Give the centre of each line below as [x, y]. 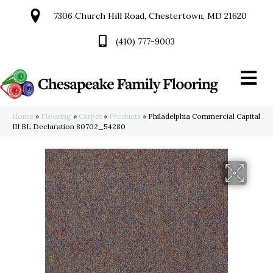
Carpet [90, 116]
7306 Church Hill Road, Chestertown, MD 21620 [150, 16]
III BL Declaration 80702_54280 [69, 127]
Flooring [56, 116]
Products [125, 116]
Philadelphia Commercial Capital [204, 116]
